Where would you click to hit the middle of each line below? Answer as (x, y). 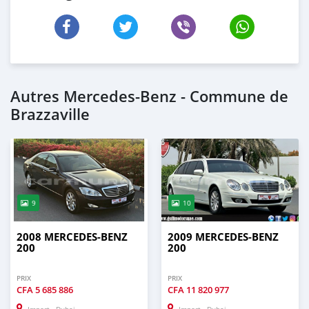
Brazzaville (50, 115)
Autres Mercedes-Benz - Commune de (149, 97)
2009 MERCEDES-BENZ (223, 237)
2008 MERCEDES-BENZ (72, 237)
